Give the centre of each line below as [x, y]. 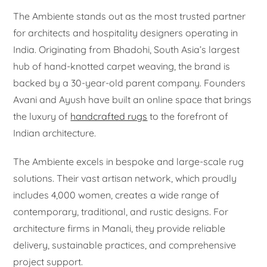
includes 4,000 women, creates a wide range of [117, 195]
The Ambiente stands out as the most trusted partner [130, 16]
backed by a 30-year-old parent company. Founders [130, 83]
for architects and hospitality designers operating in [126, 33]
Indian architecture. [55, 133]
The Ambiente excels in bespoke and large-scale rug [129, 162]
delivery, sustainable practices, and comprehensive [125, 245]
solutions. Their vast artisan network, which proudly [125, 178]
